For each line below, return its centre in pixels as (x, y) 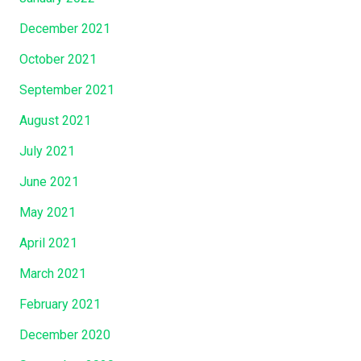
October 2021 (58, 59)
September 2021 (67, 89)
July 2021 (47, 151)
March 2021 (53, 273)
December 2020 (65, 334)
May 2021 (48, 212)
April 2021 (48, 243)
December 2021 (65, 28)
